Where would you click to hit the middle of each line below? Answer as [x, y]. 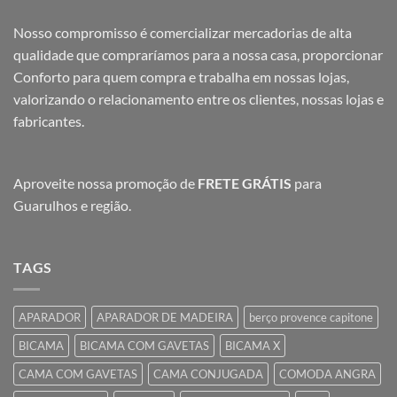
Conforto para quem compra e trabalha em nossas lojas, [181, 76]
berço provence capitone [311, 317]
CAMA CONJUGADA [208, 374]
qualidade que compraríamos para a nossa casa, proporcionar [198, 54]
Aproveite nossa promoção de [105, 183]
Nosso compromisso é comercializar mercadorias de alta [183, 32]
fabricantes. [49, 121]
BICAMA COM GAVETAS [144, 345]
